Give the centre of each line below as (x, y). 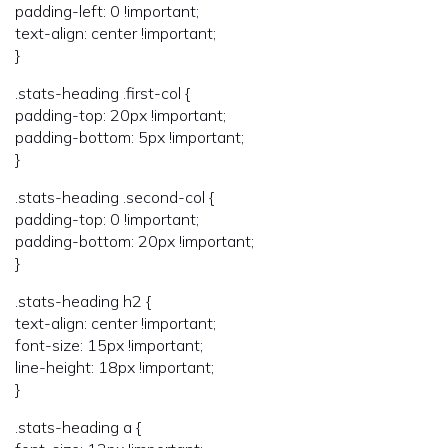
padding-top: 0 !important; (107, 218)
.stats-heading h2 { (83, 300)
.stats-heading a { (78, 426)
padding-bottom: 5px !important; (129, 136)
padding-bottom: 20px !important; (134, 240)
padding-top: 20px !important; (120, 114)
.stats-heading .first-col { (102, 92)
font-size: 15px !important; (109, 344)
